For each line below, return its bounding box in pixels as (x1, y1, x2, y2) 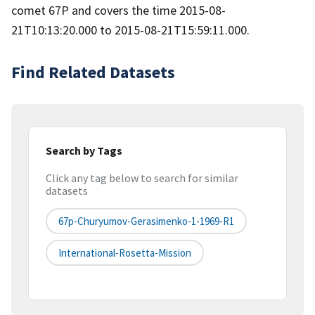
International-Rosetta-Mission (58, 246, 191, 260)
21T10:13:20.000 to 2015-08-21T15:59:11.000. (11, 21, 250, 38)
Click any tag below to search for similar (46, 171, 238, 186)
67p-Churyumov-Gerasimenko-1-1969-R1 (58, 214, 234, 229)
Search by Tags (46, 143, 122, 157)
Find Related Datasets (11, 60, 175, 83)
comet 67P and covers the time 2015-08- (11, 1, 226, 18)
